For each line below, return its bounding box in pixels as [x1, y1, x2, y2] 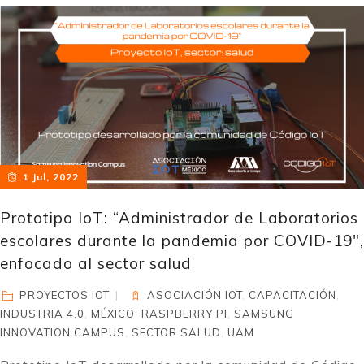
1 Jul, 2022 [22, 171, 79, 183]
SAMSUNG [234, 307, 294, 320]
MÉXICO [91, 307, 135, 320]
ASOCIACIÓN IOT [147, 288, 243, 301]
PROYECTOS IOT [19, 288, 110, 301]
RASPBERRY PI [141, 307, 227, 320]
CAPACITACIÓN [249, 288, 337, 301]
